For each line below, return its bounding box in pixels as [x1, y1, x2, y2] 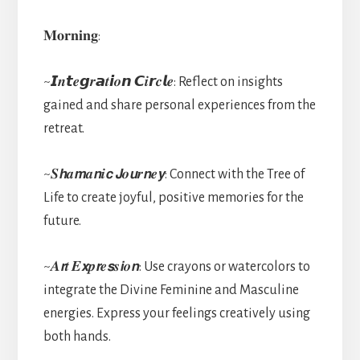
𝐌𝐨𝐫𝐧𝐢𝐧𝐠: [43, 28, 100, 43]
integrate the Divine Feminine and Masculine [43, 282, 299, 297]
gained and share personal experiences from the [43, 97, 316, 112]
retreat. [43, 121, 84, 136]
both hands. [43, 329, 111, 344]
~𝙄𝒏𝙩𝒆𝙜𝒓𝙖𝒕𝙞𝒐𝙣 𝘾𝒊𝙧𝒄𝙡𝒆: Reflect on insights [43, 74, 283, 89]
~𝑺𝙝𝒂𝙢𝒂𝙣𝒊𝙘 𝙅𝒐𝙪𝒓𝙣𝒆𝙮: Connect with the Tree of [43, 166, 305, 182]
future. [43, 213, 81, 228]
